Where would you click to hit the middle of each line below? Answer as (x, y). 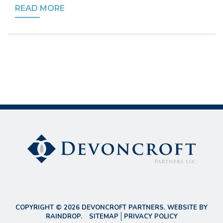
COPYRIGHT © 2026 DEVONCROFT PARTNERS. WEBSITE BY (111, 207)
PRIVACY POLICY (151, 216)
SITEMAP (104, 216)
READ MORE (40, 8)
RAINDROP (63, 216)
